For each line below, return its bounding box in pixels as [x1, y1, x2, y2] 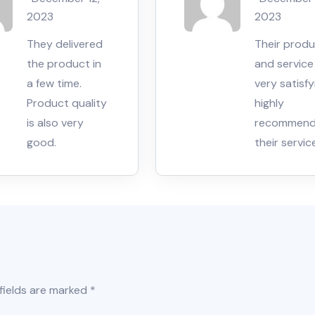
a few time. [26, 75, 82, 91]
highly [255, 95, 284, 110]
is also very [26, 115, 84, 130]
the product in [26, 56, 101, 71]
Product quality [26, 95, 107, 110]
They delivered [26, 36, 103, 51]
